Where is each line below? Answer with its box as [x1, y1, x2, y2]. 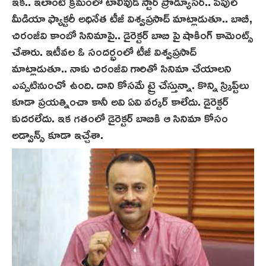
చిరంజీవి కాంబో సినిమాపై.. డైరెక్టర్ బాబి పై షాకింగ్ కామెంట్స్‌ [12, 23, 254, 46]
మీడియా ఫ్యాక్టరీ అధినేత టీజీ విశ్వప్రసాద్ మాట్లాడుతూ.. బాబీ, [12, 7, 252, 30]
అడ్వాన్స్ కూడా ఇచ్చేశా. [12, 123, 103, 146]
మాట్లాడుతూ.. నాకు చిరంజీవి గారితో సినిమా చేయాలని [12, 56, 232, 80]
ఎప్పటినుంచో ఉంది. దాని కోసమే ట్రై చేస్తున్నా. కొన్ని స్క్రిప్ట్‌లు [12, 73, 249, 96]
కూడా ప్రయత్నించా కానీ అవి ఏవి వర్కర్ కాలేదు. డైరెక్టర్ [12, 90, 229, 113]
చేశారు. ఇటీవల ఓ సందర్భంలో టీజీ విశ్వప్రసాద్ [12, 40, 197, 63]
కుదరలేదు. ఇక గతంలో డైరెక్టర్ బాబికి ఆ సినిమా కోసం [12, 106, 228, 129]
